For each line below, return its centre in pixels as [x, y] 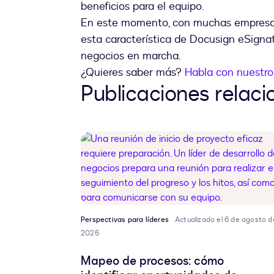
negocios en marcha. [131, 56]
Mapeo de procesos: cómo [152, 261]
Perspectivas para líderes [125, 220]
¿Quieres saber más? [133, 73]
